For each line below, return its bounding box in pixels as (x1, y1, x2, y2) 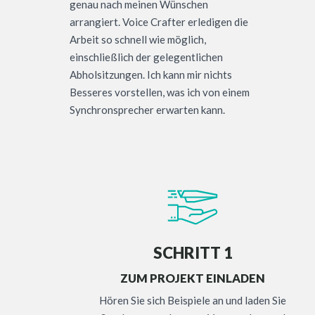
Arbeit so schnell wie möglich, (70, 33, 206, 46)
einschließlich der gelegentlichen (70, 51, 223, 64)
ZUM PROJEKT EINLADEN (120, 271, 265, 286)
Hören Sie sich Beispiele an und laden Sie (99, 293, 286, 307)
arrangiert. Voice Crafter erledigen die (70, 15, 248, 29)
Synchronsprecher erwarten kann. (70, 103, 225, 117)
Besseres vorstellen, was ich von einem (70, 86, 250, 99)
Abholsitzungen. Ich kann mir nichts (70, 68, 232, 82)
